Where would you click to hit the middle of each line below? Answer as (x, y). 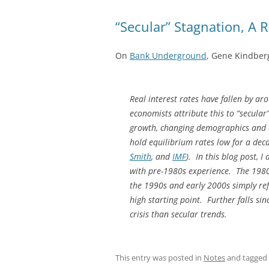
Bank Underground (168, 55)
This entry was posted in (159, 257)
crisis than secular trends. (178, 214)
